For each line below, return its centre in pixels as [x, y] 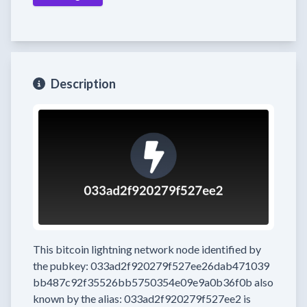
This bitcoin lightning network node [116, 249]
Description [83, 84]
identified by [231, 249]
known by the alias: [77, 298]
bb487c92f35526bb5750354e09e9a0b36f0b [143, 282]
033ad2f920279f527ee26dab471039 [180, 266]
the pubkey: [61, 266]
